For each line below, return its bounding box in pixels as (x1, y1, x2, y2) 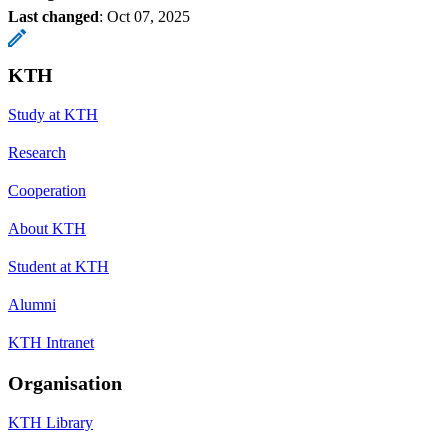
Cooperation (8, 181, 86, 199)
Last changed (8, 7, 99, 25)
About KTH (8, 219, 86, 237)
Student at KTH (8, 257, 109, 275)
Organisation (8, 371, 122, 394)
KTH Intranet (8, 333, 94, 351)
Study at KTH (8, 105, 98, 123)
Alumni (8, 295, 56, 313)
